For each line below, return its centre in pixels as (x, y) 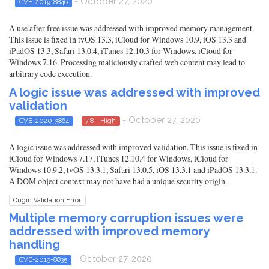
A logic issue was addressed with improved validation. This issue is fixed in (133, 147)
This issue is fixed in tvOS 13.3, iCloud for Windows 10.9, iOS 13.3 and (128, 39)
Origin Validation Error (47, 200)
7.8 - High (101, 120)
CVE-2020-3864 (44, 120)
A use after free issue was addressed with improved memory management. (131, 28)
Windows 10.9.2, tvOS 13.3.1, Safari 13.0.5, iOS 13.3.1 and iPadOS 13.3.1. (133, 170)
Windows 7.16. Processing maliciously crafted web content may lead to (127, 62)
